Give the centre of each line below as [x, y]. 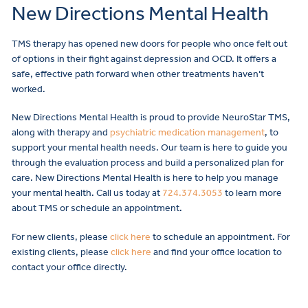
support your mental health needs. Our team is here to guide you [150, 148]
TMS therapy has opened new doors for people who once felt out [150, 43]
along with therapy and [61, 133]
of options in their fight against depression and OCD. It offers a [144, 58]
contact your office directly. [69, 267]
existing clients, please [61, 252]
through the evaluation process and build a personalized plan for [148, 163]
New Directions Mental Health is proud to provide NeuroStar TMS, [151, 118]
